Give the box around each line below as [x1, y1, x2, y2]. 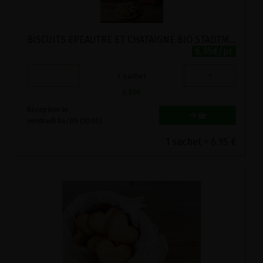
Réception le [27, 105, 68, 114]
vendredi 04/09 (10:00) [27, 116, 102, 126]
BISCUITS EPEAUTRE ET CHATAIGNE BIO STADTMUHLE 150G [229, 34, 236, 46]
